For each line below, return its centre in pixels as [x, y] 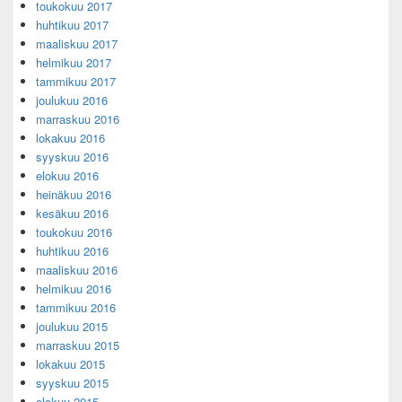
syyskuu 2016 [72, 157]
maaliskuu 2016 [77, 270]
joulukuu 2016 [72, 100]
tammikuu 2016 [76, 308]
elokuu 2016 [67, 176]
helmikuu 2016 [74, 289]
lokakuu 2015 [70, 364]
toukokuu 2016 [74, 232]
